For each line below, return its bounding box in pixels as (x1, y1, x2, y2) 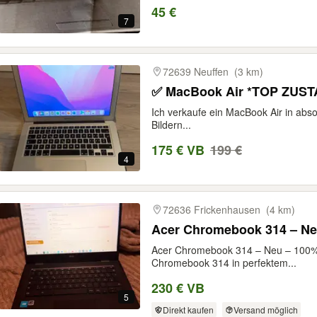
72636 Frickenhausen (163, 202, 260, 217)
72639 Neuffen (163, 64, 229, 79)
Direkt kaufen (162, 303, 214, 316)
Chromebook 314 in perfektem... (151, 255, 296, 270)
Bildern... (151, 117, 191, 132)
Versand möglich (233, 303, 298, 316)
